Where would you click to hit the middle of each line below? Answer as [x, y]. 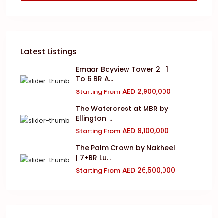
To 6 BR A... [95, 79]
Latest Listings [49, 51]
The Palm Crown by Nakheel [126, 148]
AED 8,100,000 [145, 131]
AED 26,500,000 [148, 170]
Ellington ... [94, 118]
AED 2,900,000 [145, 91]
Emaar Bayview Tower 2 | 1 [122, 69]
